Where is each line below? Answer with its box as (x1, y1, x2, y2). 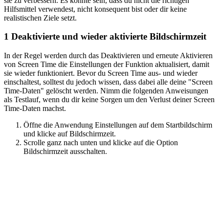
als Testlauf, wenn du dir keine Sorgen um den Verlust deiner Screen (4, 95, 215, 104)
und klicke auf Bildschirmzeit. (23, 129, 116, 138)
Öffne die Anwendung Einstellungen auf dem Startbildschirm (23, 120, 212, 129)
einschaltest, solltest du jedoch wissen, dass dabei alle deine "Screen (4, 77, 213, 86)
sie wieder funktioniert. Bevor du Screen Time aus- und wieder (4, 68, 197, 77)
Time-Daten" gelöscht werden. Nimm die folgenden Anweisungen (4, 86, 208, 95)
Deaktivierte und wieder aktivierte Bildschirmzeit (9, 31, 206, 42)
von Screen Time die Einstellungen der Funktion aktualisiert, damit (4, 60, 209, 68)
